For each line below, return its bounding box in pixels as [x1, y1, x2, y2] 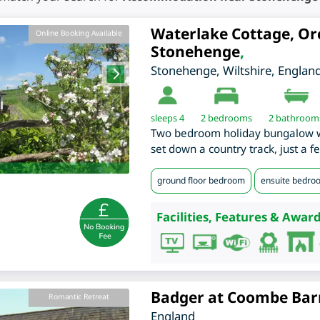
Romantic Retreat [49, 291, 109, 302]
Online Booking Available [36, 28, 122, 39]
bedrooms [205, 111, 252, 125]
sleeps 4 [150, 111, 184, 125]
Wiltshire [222, 62, 271, 79]
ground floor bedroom [156, 174, 245, 187]
